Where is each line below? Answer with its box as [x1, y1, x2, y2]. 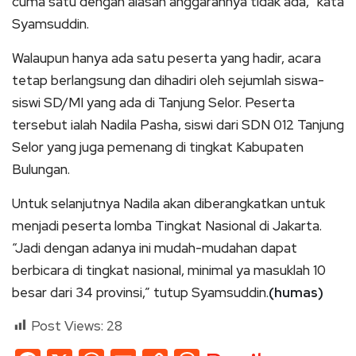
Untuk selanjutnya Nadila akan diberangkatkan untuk [12, 194, 325, 212]
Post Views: [31, 316, 103, 335]
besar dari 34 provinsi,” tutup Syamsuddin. [12, 283, 269, 301]
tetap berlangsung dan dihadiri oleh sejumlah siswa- [12, 71, 324, 89]
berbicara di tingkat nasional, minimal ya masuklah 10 [12, 261, 326, 279]
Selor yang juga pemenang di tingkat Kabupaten [12, 137, 304, 156]
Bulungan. [12, 160, 70, 178]
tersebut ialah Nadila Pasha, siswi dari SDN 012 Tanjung [12, 115, 344, 133]
